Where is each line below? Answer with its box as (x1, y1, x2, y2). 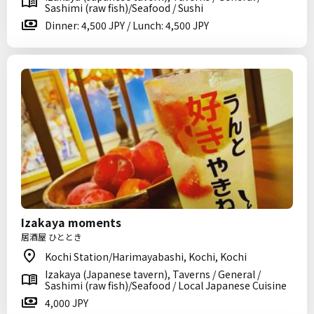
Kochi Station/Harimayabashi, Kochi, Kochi (45, 250, 247, 264)
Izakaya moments (21, 214, 121, 231)
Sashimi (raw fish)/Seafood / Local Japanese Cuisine (45, 278, 287, 292)
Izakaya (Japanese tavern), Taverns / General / (45, 267, 261, 281)
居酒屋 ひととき (21, 231, 82, 243)
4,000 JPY (45, 296, 88, 310)
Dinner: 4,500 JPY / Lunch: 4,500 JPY (45, 18, 209, 32)
